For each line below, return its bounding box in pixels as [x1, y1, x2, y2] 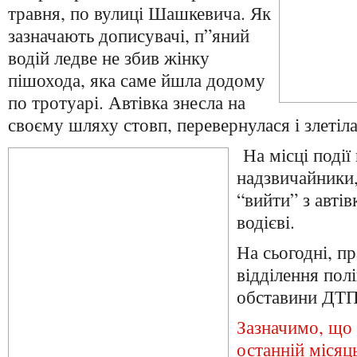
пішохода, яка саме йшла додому [8, 67, 265, 92]
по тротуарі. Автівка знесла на [8, 89, 245, 115]
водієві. [237, 209, 295, 234]
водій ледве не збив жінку [8, 45, 210, 70]
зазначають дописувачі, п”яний [8, 22, 249, 48]
